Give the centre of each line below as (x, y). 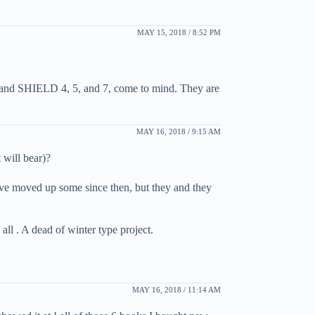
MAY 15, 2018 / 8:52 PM (179, 32)
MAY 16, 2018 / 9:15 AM (178, 131)
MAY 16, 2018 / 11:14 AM (176, 289)
